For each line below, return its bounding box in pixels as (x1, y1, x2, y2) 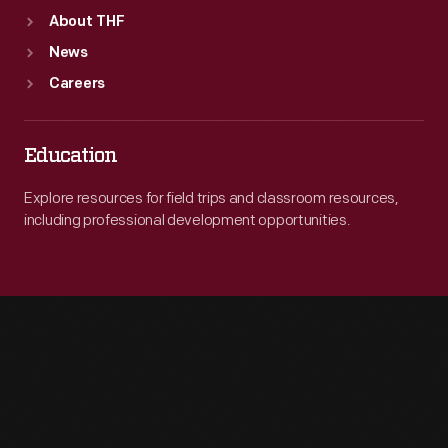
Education (24, 146, 117, 166)
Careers (49, 77, 105, 92)
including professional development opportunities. (24, 211, 351, 230)
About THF (49, 15, 125, 30)
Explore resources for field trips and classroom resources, (24, 189, 399, 208)
